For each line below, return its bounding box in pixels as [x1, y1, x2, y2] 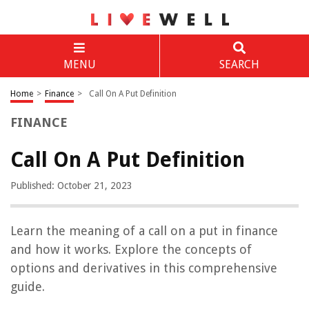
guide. [10, 279, 45, 294]
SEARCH [219, 58, 259, 71]
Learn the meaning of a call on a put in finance [10, 223, 278, 238]
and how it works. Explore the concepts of [10, 242, 252, 257]
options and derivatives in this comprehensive [10, 261, 277, 275]
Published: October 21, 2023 [10, 180, 132, 191]
